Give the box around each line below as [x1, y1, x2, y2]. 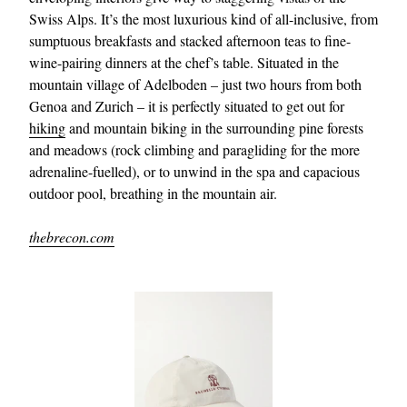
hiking [29, 117, 65, 137]
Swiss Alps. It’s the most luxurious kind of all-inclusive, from [29, 8, 378, 28]
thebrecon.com [29, 226, 114, 246]
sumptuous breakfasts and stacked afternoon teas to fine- [29, 30, 351, 50]
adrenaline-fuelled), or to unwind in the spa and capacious [29, 161, 360, 181]
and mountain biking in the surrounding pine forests [65, 117, 363, 137]
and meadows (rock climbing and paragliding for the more [29, 139, 360, 159]
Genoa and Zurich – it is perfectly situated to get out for [29, 95, 344, 115]
